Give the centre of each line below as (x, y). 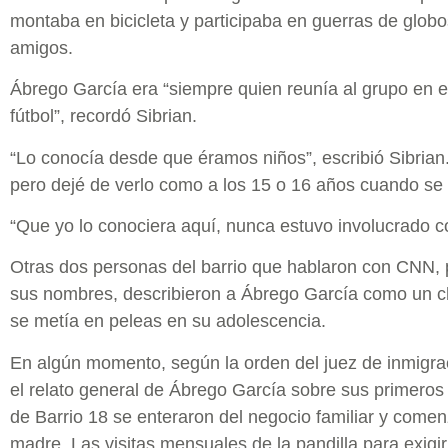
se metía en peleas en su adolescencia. (168, 321)
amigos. (41, 47)
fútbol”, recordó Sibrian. (103, 116)
